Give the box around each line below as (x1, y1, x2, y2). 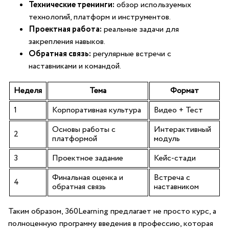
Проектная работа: (29, 24, 102, 35)
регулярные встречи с (91, 48, 171, 60)
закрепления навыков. (29, 36, 105, 48)
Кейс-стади (154, 152, 196, 164)
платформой (52, 133, 97, 145)
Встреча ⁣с (154, 172, 190, 184)
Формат (170, 85, 199, 97)
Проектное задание (52, 152, 123, 164)
